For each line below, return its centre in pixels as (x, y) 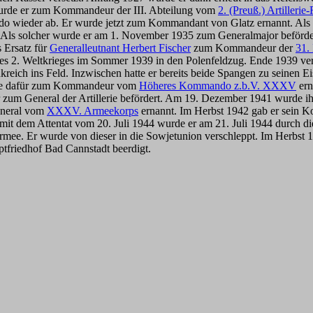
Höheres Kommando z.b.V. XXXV (218, 86)
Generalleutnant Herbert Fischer (120, 48)
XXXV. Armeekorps (93, 111)
